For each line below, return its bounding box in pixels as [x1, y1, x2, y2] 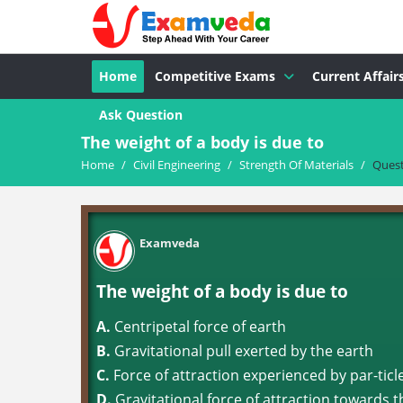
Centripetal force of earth [111, 317, 286, 336]
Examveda [139, 235, 200, 251]
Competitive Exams [155, 67, 275, 85]
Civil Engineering [133, 157, 220, 173]
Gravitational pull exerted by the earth [111, 341, 373, 361]
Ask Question [99, 106, 183, 123]
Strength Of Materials [239, 157, 354, 173]
